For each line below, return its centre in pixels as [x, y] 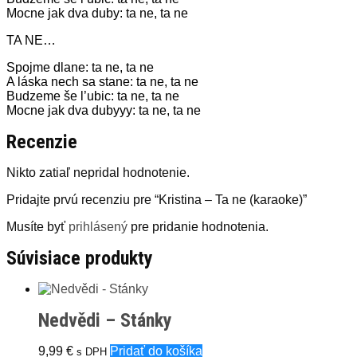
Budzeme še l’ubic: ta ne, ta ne [93, 96]
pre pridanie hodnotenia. [198, 227]
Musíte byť [37, 227]
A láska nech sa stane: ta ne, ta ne [102, 82]
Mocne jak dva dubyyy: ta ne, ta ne [104, 110]
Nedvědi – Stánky [105, 320]
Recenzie [42, 142]
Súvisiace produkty [80, 258]
